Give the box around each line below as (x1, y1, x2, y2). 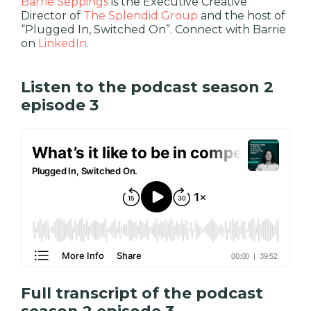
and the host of (198, 8, 285, 22)
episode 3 (21, 95, 99, 115)
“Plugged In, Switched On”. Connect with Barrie (21, 22, 286, 36)
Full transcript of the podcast (21, 283, 263, 303)
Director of (21, 8, 83, 22)
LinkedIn (38, 36, 87, 50)
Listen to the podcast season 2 (21, 77, 274, 96)
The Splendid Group (83, 8, 198, 22)
